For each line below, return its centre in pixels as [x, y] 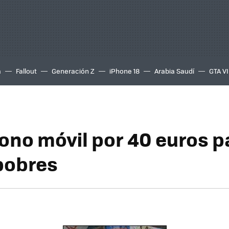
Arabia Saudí [174, 71]
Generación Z [73, 71]
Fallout [26, 71]
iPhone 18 [124, 71]
